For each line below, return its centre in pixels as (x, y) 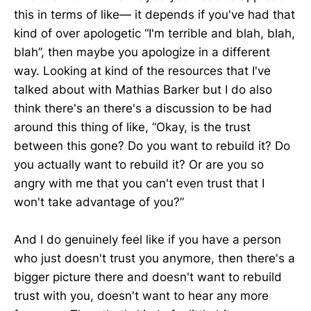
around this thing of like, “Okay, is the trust (132, 127)
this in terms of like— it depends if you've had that (154, 15)
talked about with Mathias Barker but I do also (143, 90)
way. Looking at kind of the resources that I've (142, 71)
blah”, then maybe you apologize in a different (142, 52)
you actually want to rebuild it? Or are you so (139, 165)
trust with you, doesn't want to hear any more (141, 296)
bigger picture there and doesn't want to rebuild (148, 277)
